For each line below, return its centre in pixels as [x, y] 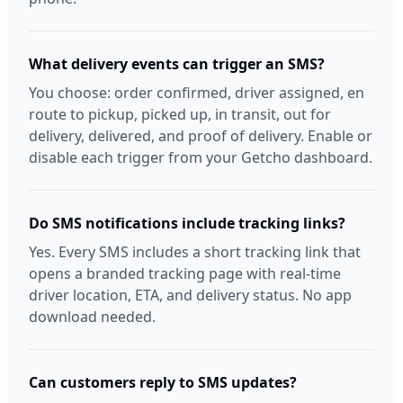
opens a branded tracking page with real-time [185, 273]
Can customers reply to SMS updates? [163, 382]
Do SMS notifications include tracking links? [187, 223]
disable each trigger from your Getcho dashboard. [201, 157]
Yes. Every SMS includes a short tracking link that [195, 252]
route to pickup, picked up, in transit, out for [180, 114]
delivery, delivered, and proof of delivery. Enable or [201, 136]
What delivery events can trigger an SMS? [177, 64]
